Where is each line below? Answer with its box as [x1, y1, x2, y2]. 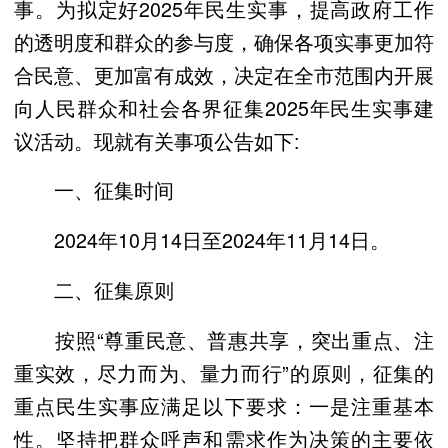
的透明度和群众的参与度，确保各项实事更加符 [14, 26, 434, 56]
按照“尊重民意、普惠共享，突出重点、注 [14, 324, 434, 354]
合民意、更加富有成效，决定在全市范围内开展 [14, 59, 434, 89]
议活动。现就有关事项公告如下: [14, 125, 299, 155]
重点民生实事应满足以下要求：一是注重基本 [14, 390, 434, 420]
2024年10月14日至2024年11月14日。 [14, 225, 390, 255]
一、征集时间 [14, 175, 174, 205]
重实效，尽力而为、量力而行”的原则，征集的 [14, 357, 434, 387]
